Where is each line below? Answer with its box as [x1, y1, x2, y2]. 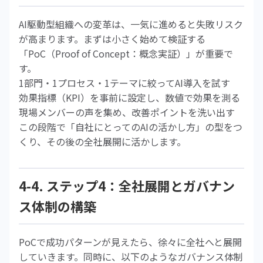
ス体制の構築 [19, 197, 96, 215]
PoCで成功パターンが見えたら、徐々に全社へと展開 [19, 235, 242, 249]
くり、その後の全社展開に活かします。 [19, 134, 186, 149]
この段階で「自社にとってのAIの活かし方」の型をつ [19, 120, 242, 134]
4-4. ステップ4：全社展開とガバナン [19, 176, 235, 195]
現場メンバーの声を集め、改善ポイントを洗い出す [19, 105, 235, 119]
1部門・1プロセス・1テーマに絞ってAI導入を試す [19, 76, 230, 90]
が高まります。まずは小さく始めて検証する [19, 32, 205, 46]
